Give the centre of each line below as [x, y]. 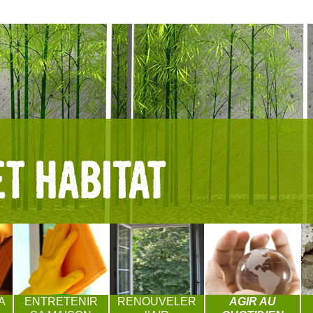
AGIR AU [252, 301]
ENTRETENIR [61, 301]
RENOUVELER [156, 301]
